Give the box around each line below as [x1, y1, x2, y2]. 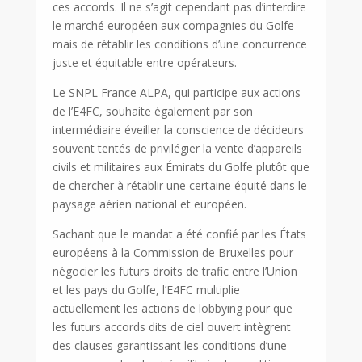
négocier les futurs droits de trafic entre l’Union [52, 263, 297, 280]
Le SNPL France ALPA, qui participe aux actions [52, 85, 301, 101]
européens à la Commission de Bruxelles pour [52, 245, 293, 261]
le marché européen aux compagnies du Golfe [52, 18, 294, 34]
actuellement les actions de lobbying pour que [52, 301, 293, 317]
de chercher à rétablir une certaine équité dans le [52, 178, 307, 194]
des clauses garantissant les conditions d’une [52, 338, 287, 354]
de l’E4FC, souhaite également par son [52, 103, 253, 120]
